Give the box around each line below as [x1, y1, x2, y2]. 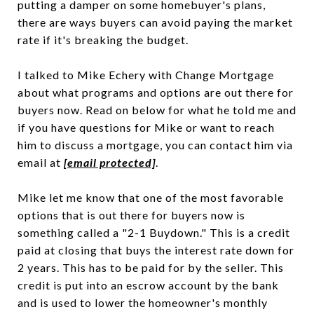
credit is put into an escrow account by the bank [18, 278, 279, 292]
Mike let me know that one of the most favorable [18, 191, 284, 204]
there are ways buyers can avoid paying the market [18, 15, 293, 29]
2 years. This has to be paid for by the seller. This [18, 261, 284, 274]
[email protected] [64, 156, 156, 169]
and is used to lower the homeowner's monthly [18, 296, 268, 309]
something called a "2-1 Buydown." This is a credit [18, 226, 290, 239]
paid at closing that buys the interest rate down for [18, 243, 294, 257]
